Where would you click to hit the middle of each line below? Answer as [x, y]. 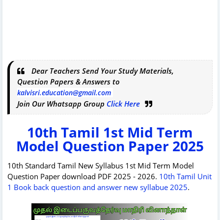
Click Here [123, 103]
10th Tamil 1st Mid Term [110, 132]
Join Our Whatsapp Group [62, 103]
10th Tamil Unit [185, 176]
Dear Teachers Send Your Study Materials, [102, 70]
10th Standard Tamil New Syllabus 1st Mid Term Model [101, 165]
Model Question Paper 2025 [110, 146]
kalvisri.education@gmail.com [64, 92]
